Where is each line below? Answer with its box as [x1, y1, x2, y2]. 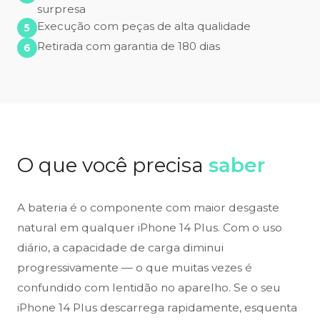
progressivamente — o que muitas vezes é [17, 261, 252, 275]
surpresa [37, 2, 86, 16]
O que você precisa [17, 153, 209, 178]
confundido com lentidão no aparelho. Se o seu [17, 281, 281, 295]
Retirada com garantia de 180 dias [37, 39, 220, 54]
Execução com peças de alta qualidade [37, 19, 251, 34]
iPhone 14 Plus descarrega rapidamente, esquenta [17, 301, 297, 315]
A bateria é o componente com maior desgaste [17, 201, 279, 215]
